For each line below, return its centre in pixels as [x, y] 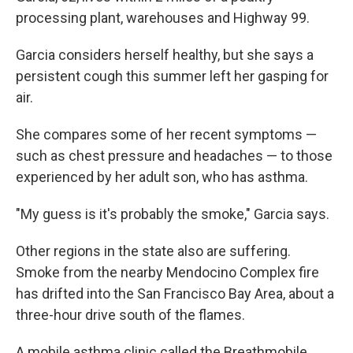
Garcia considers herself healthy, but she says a [165, 55]
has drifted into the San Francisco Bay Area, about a [175, 294]
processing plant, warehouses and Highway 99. [163, 18]
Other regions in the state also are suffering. [153, 251]
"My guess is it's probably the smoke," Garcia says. [173, 214]
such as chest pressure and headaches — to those [174, 156]
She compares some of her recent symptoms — [166, 135]
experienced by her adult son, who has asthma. [162, 177]
